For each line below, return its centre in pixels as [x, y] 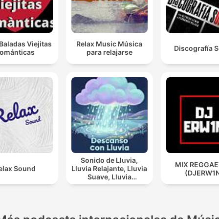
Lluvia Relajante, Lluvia [99, 169]
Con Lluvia [109, 194]
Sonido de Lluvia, [109, 160]
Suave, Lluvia [99, 177]
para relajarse [109, 52]
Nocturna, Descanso [109, 185]
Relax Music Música [109, 44]
